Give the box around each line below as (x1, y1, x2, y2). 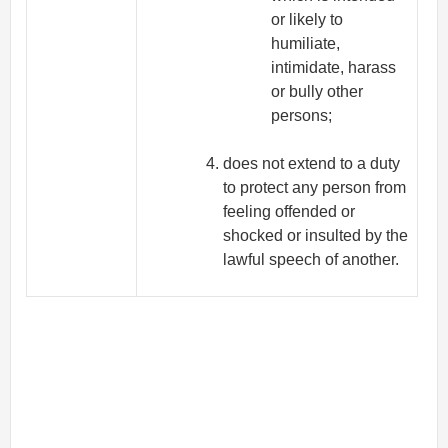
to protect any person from (223, 178, 407, 196)
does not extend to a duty (223, 154, 401, 172)
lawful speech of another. (223, 250, 400, 268)
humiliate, (271, 35, 341, 53)
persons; (271, 107, 333, 125)
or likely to (271, 11, 344, 29)
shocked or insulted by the (223, 226, 409, 244)
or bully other (271, 83, 364, 101)
